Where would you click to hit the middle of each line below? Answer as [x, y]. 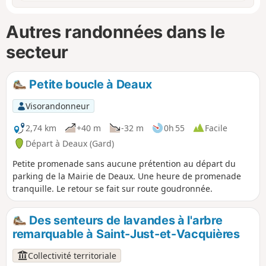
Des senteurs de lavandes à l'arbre [124, 220]
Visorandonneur [57, 106]
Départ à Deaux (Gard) [70, 143]
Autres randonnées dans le [115, 32]
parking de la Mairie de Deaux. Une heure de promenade [127, 176]
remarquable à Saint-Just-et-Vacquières [126, 234]
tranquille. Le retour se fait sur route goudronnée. [113, 188]
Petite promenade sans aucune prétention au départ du [124, 163]
